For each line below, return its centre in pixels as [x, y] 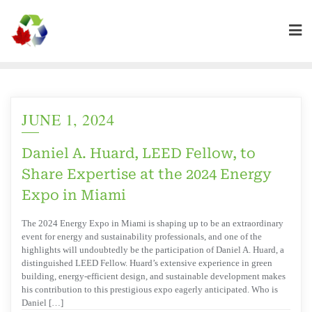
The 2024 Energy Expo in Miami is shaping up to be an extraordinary [153, 224]
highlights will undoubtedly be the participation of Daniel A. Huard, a [153, 250]
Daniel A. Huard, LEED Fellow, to [139, 153]
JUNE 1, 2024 [68, 119]
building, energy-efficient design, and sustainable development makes [154, 276]
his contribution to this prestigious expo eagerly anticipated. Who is [150, 290]
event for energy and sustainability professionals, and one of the [142, 237]
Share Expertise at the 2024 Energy [147, 174]
